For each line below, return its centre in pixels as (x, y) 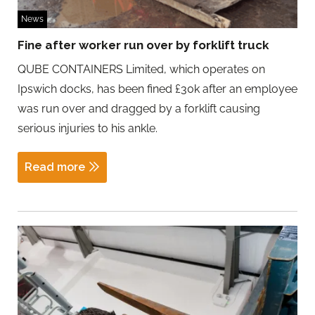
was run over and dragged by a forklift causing (139, 109)
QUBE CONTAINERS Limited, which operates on (141, 70)
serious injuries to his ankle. (88, 129)
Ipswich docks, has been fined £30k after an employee (157, 89)
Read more (55, 167)
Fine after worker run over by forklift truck (143, 45)
